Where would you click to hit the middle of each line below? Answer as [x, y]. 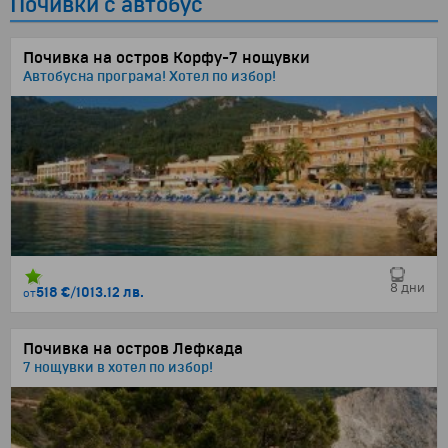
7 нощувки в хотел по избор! [118, 367]
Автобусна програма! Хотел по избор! [149, 76]
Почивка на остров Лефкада [133, 349]
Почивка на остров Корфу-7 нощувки [166, 58]
